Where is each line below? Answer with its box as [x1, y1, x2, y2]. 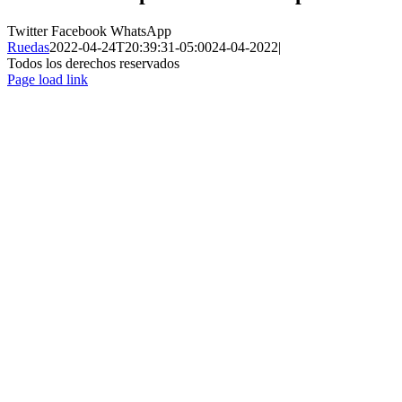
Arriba [6, 119, 43, 135]
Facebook [51, 23, 110, 39]
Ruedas [7, 39, 49, 56]
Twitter [7, 23, 51, 39]
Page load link [7, 72, 88, 88]
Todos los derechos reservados [7, 56, 179, 72]
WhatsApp [110, 23, 171, 39]
